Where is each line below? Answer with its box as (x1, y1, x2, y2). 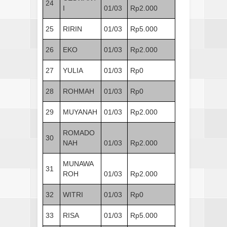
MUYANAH (63, 107, 97, 116)
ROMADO (63, 128, 95, 137)
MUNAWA (63, 159, 94, 168)
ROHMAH (63, 87, 94, 95)
